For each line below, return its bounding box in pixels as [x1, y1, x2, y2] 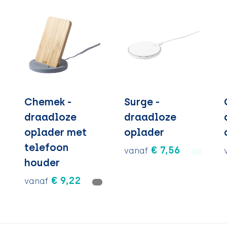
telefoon [24, 141, 69, 154]
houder [24, 156, 60, 169]
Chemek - [24, 95, 72, 108]
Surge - [124, 95, 160, 108]
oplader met [24, 126, 87, 138]
